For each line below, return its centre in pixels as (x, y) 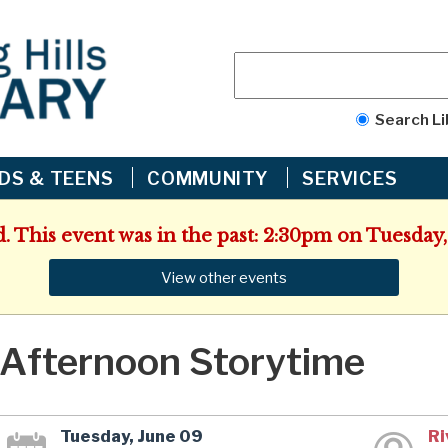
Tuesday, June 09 (132, 436)
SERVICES (352, 178)
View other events (224, 277)
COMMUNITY (210, 178)
